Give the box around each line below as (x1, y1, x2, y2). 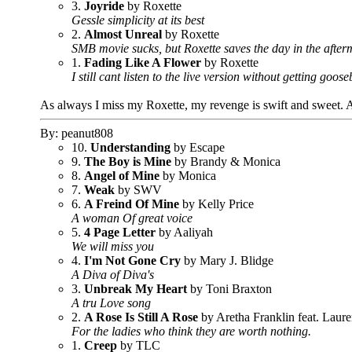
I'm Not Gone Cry (84, 254, 181, 267)
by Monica (159, 169, 216, 182)
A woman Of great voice (71, 211, 192, 225)
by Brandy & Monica (171, 155, 280, 168)
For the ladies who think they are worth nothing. (71, 324, 311, 338)
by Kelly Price (179, 197, 254, 211)
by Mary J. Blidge (181, 254, 273, 267)
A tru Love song (71, 296, 151, 310)
